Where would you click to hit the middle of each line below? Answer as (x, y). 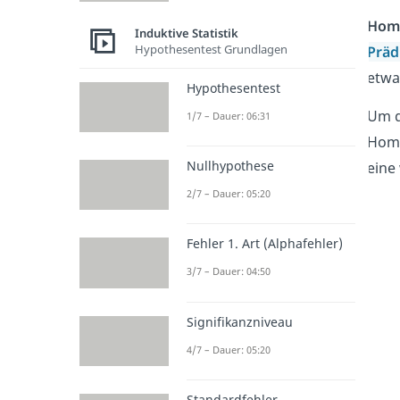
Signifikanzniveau (239, 321)
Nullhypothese (230, 166)
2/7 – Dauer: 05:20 (228, 194)
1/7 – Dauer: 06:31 (228, 115)
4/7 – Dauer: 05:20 (228, 349)
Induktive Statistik (186, 33)
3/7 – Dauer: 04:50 (228, 271)
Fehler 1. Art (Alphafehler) (264, 244)
